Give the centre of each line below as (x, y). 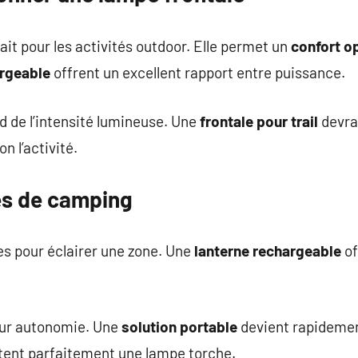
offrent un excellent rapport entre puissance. (198, 72)
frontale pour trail (259, 121)
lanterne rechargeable (268, 251)
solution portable (179, 326)
